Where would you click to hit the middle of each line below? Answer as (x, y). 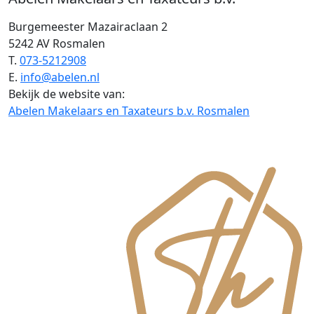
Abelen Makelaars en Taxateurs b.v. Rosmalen (129, 111)
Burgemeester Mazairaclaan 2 (88, 27)
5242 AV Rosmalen (57, 43)
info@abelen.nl (60, 77)
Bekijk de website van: (67, 94)
